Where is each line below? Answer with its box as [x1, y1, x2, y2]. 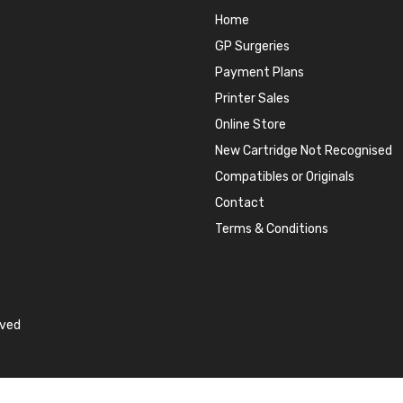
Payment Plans [215, 65, 304, 80]
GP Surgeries [215, 39, 290, 54]
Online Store [215, 117, 286, 132]
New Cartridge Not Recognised [215, 143, 392, 158]
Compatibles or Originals [215, 169, 354, 184]
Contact [215, 195, 264, 210]
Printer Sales [215, 91, 290, 106]
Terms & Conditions [215, 221, 328, 237]
